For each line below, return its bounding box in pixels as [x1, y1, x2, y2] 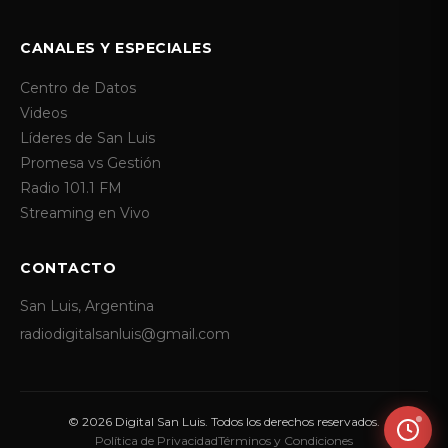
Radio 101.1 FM [20, 179, 122, 198]
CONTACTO [20, 259, 116, 278]
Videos [20, 104, 67, 123]
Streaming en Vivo [20, 204, 150, 223]
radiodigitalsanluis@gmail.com [20, 325, 230, 344]
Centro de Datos [20, 79, 136, 98]
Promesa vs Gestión [20, 154, 161, 173]
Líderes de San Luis [20, 129, 155, 148]
